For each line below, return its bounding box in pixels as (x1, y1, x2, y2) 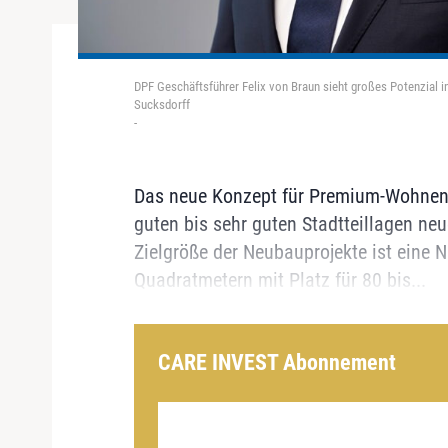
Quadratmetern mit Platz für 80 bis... (133, 268, 426, 293)
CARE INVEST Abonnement (157, 350, 396, 376)
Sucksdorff (133, 97, 190, 113)
